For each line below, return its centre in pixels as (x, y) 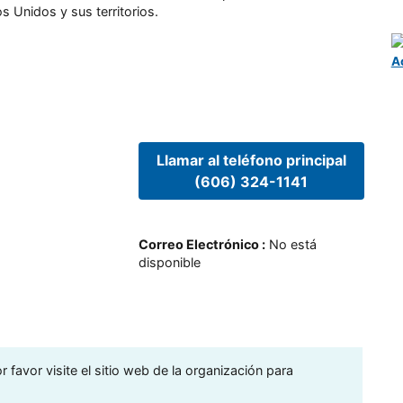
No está (292, 244)
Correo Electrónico (198, 244)
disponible (169, 262)
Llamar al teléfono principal (251, 161)
